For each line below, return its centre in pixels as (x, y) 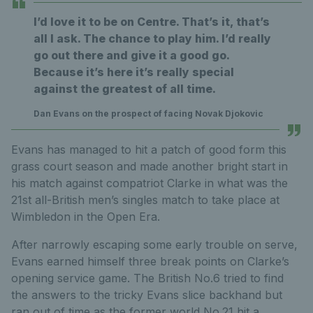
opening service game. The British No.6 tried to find (147, 278)
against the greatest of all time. (125, 88)
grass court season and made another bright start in (150, 166)
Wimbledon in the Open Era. (86, 216)
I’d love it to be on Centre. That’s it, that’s (152, 21)
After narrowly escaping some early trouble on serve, (154, 244)
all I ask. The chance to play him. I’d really (152, 38)
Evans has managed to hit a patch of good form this (149, 149)
